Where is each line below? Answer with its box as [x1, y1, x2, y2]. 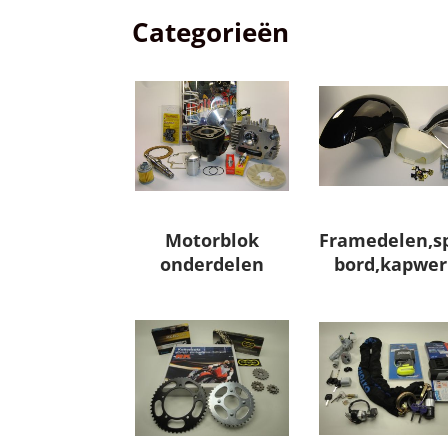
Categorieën [132, 14, 289, 50]
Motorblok [164, 228, 259, 253]
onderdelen [159, 252, 264, 277]
